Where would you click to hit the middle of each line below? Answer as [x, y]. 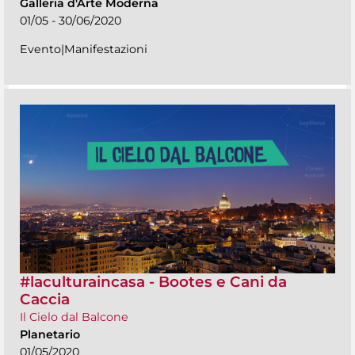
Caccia [45, 300]
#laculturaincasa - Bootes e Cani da [153, 282]
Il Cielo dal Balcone [74, 317]
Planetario [50, 335]
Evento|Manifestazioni [84, 50]
